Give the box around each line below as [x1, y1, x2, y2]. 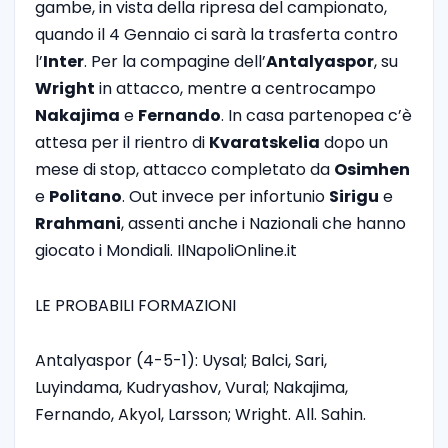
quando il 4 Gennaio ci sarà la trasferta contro [35, 22, 398, 46]
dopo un [320, 130, 388, 154]
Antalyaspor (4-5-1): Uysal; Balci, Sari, [35, 348, 327, 372]
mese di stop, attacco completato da [35, 157, 334, 181]
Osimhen [334, 157, 410, 181]
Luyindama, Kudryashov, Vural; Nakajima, [35, 375, 348, 399]
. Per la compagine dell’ [84, 49, 266, 73]
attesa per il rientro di [35, 130, 209, 154]
